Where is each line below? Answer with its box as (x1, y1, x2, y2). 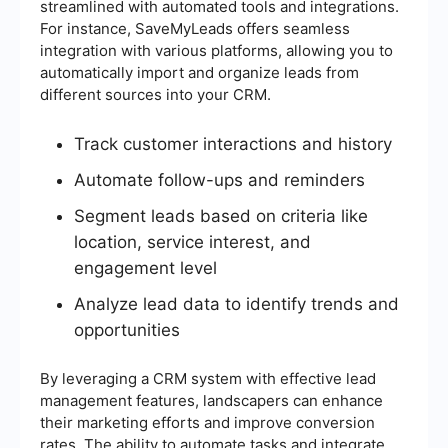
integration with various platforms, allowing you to (40, 41, 393, 61)
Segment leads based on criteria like (74, 206, 368, 227)
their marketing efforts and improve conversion (40, 413, 375, 433)
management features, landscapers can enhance (40, 391, 383, 411)
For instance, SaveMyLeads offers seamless (40, 19, 350, 39)
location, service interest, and (74, 232, 311, 253)
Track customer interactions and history (74, 134, 392, 155)
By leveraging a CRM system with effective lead (40, 369, 376, 389)
